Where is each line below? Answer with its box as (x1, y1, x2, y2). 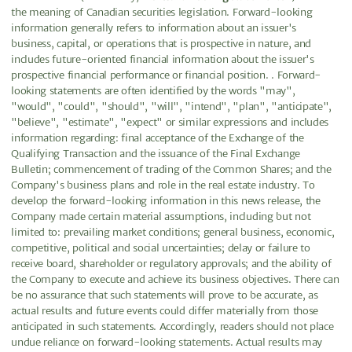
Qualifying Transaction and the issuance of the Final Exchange (11, 146, 300, 160)
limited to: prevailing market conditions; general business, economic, (11, 225, 335, 239)
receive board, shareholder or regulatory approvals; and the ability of (11, 256, 332, 270)
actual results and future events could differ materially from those (11, 303, 319, 317)
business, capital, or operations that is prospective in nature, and (11, 36, 312, 50)
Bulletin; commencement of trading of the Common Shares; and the (11, 162, 332, 176)
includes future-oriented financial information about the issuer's (11, 52, 314, 66)
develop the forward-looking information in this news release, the (11, 193, 321, 207)
